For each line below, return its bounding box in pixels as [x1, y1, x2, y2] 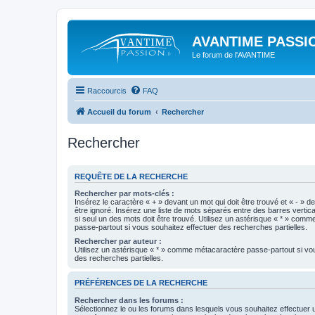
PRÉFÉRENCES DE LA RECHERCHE [75, 278, 207, 288]
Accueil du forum [87, 107, 151, 116]
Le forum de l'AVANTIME [192, 51, 275, 59]
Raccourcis [87, 86, 127, 95]
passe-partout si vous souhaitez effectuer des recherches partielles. [75, 223, 307, 231]
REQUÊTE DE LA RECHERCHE [75, 172, 188, 181]
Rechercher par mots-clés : [75, 189, 174, 198]
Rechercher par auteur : [75, 237, 162, 245]
